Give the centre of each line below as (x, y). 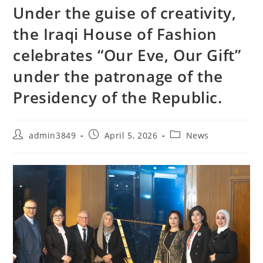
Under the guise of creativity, (125, 13)
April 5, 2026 (131, 135)
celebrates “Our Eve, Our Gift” (127, 55)
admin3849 (53, 135)
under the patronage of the (118, 76)
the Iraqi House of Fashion (115, 34)
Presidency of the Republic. (118, 97)
